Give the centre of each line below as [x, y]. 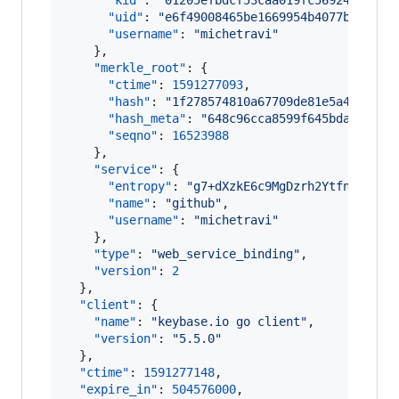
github [193, 203]
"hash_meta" [147, 118]
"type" [115, 254]
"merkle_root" [140, 68]
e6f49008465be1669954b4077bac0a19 [279, 17]
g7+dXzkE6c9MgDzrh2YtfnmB [279, 186]
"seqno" [133, 135]
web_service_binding [225, 254]
